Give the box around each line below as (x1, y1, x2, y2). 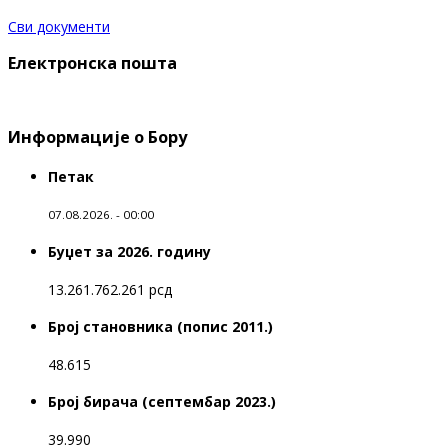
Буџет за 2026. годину (48, 242, 211, 262)
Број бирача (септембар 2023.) (48, 392, 276, 412)
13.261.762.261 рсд (48, 279, 172, 299)
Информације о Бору (8, 126, 187, 149)
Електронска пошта (8, 52, 177, 75)
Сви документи (8, 17, 110, 37)
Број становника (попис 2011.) (48, 317, 273, 337)
